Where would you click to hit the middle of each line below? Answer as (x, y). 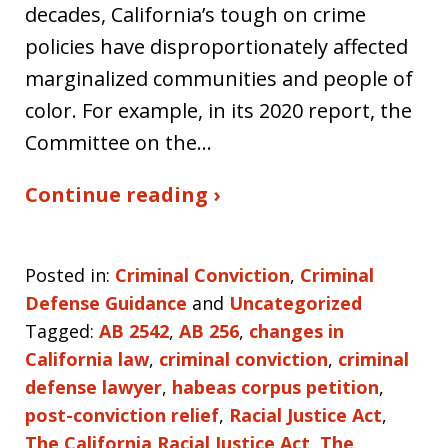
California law (87, 359)
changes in (296, 331)
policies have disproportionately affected (216, 46)
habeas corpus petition (275, 387)
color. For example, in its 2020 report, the (218, 110)
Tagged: (59, 331)
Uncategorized (295, 303)
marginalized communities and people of (219, 78)
